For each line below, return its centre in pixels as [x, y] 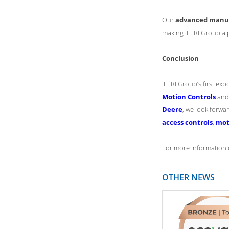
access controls [187, 122]
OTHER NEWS [188, 177]
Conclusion [180, 58]
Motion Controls [189, 97]
